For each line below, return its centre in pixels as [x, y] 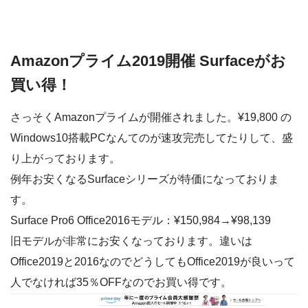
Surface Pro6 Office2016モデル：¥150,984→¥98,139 [141, 221]
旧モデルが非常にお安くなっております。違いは [131, 241]
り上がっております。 [65, 159]
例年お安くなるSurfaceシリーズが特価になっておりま [145, 179]
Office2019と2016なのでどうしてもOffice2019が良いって [153, 262]
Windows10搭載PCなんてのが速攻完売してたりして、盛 [152, 138]
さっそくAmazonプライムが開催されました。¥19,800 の [151, 118]
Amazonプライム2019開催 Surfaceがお [148, 60]
